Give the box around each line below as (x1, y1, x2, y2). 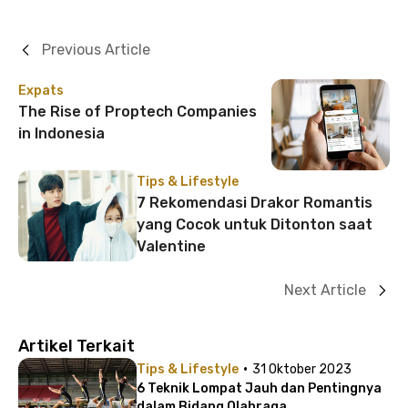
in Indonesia (18, 124, 105, 142)
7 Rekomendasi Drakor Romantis (137, 193, 372, 211)
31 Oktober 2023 (252, 361, 352, 377)
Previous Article (42, 40, 150, 58)
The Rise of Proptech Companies (18, 102, 257, 120)
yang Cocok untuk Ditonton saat (137, 215, 372, 233)
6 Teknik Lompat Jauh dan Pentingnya (137, 380, 382, 396)
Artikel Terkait (18, 335, 135, 356)
